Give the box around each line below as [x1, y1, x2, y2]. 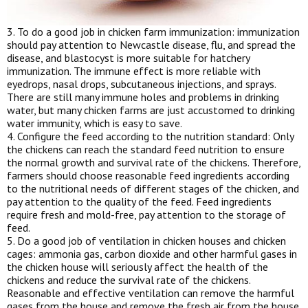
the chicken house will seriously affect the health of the [7, 259, 268, 274]
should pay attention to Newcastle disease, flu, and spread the [7, 37, 296, 52]
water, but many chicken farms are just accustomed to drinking [7, 102, 295, 117]
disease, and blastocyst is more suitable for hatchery [7, 50, 250, 65]
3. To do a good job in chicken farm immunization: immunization [7, 24, 300, 38]
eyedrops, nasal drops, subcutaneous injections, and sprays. [7, 76, 276, 91]
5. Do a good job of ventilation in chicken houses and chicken [7, 233, 286, 247]
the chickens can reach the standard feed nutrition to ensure [7, 142, 285, 156]
